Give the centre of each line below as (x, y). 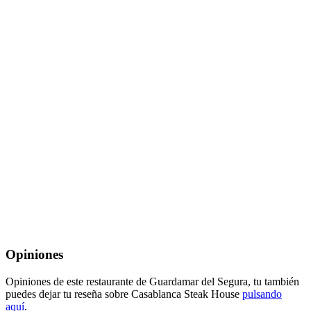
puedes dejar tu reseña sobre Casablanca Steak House (124, 294)
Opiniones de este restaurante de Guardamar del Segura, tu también (152, 281)
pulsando (262, 294)
